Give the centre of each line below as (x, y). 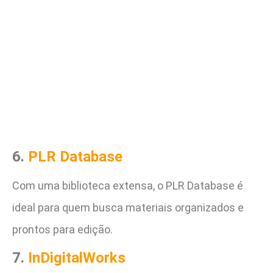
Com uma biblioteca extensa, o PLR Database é (128, 185)
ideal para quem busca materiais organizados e (128, 207)
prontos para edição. (62, 229)
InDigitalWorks (77, 258)
